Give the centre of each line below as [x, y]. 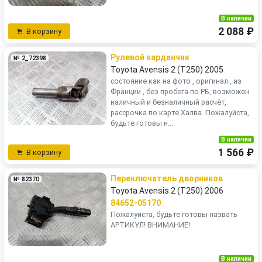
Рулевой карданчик [150, 57]
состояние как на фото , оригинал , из [176, 81]
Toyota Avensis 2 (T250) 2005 [167, 70]
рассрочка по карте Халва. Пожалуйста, [180, 113]
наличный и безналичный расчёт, [168, 102]
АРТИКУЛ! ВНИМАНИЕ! [150, 225]
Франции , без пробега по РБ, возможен [180, 92]
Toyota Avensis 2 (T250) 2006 [167, 191]
